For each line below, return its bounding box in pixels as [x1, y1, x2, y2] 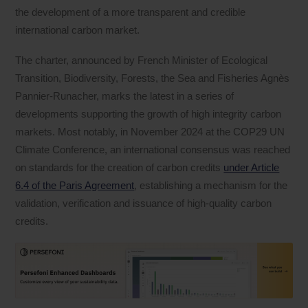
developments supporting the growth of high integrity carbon [15, 107, 282, 120]
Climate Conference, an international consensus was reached [15, 143, 291, 155]
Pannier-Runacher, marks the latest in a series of [15, 89, 234, 102]
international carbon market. [15, 23, 140, 36]
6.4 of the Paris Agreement [15, 179, 135, 191]
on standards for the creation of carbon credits [15, 161, 224, 173]
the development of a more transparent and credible [15, 5, 246, 18]
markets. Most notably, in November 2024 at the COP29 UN [15, 125, 285, 137]
